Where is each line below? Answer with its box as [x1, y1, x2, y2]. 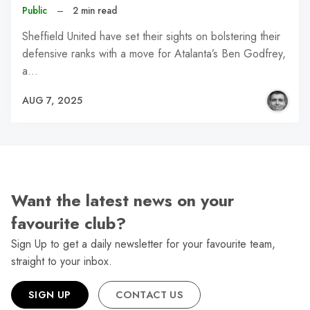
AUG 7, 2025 [22, 93, 82, 108]
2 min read [73, 3, 118, 18]
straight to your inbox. [11, 253, 112, 270]
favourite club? [11, 212, 126, 236]
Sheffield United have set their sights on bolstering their [22, 28, 280, 44]
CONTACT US [116, 288, 184, 302]
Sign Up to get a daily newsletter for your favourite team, [11, 236, 275, 253]
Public [22, 3, 47, 18]
